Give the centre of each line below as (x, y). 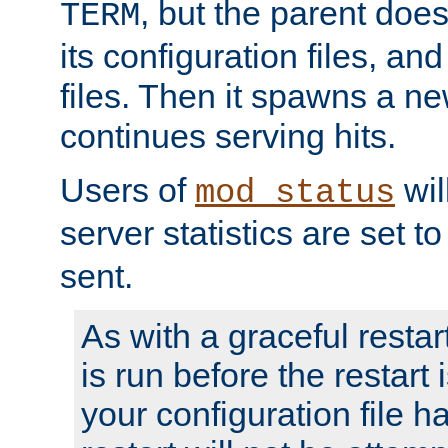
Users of (127, 189)
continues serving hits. (228, 135)
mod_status (295, 192)
